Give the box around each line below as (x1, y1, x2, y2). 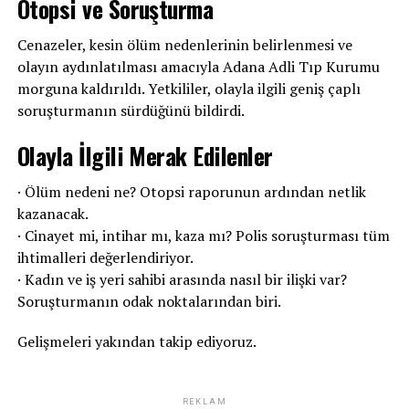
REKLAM (182, 397, 227, 407)
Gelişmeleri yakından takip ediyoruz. (16, 331, 257, 352)
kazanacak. (16, 204, 89, 225)
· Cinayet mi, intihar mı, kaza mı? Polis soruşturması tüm (16, 225, 390, 246)
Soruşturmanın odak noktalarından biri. (16, 291, 281, 312)
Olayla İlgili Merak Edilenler (16, 138, 273, 173)
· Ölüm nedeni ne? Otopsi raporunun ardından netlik (16, 182, 366, 203)
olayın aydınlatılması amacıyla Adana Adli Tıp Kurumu (16, 57, 380, 78)
